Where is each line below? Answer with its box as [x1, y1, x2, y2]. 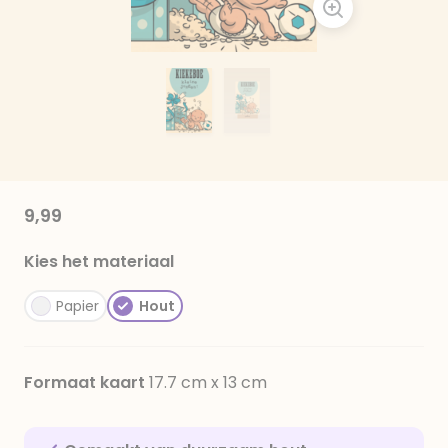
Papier [56, 296, 99, 316]
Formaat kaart [24, 371, 149, 394]
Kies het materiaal [24, 250, 174, 273]
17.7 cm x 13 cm [149, 371, 267, 394]
